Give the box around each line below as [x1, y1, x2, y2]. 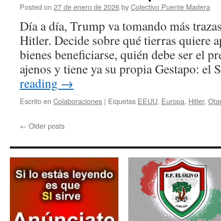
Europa [161, 96, 184, 106]
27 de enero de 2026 [54, 1, 119, 12]
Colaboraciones [53, 96, 102, 106]
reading [20, 74, 61, 91]
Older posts [27, 120, 65, 131]
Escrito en [20, 96, 51, 106]
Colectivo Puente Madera [131, 1, 210, 12]
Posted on [20, 1, 52, 12]
